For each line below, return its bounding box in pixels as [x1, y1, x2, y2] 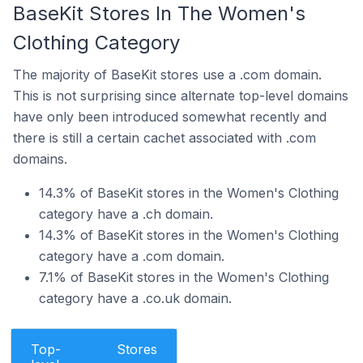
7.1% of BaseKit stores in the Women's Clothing [39, 269, 329, 285]
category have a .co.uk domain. [39, 290, 232, 306]
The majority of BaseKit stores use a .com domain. [13, 66, 322, 83]
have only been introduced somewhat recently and [13, 109, 327, 125]
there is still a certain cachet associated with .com [13, 130, 316, 146]
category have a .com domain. [39, 248, 224, 264]
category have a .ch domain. [39, 206, 213, 222]
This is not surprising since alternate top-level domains [13, 88, 348, 104]
